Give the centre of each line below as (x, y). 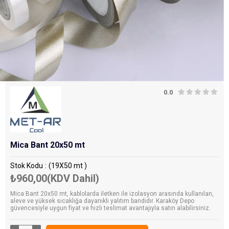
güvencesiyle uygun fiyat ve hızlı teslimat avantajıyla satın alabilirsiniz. (110, 208)
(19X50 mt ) (68, 166)
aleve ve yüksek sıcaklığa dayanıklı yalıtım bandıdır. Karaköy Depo (102, 201)
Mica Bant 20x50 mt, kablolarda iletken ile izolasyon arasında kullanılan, (112, 194)
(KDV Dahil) (73, 179)
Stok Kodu (27, 166)
